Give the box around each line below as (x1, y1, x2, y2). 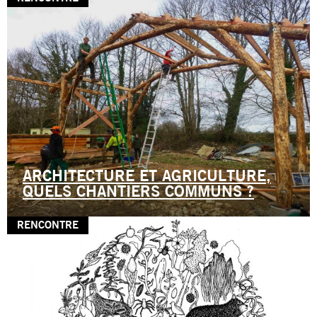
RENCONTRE (17, 220, 79, 231)
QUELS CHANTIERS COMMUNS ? (23, 184, 254, 201)
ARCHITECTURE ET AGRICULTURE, (23, 168, 271, 185)
